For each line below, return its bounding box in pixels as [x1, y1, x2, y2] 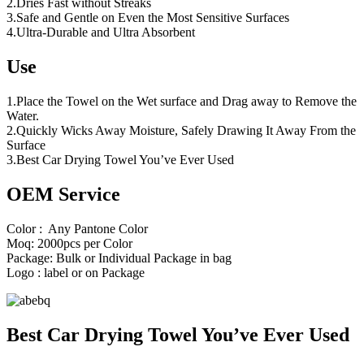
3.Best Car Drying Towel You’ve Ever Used [6, 152, 234, 167]
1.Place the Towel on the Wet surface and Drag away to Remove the [6, 93, 357, 108]
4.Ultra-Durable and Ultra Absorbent [6, 25, 195, 40]
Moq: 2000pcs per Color [6, 236, 132, 250]
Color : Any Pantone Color [6, 221, 148, 236]
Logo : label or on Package [6, 265, 145, 279]
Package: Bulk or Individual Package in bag [6, 250, 232, 265]
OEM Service [6, 183, 120, 205]
